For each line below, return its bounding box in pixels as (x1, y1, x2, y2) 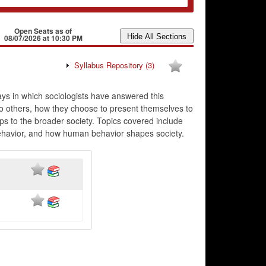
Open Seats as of (14, 26, 72, 36)
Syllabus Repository (74, 59, 145, 71)
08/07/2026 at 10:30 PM (4, 33, 83, 43)
